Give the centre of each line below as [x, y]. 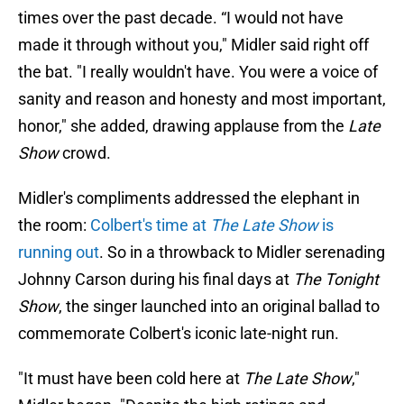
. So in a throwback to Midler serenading [242, 252]
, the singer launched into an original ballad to [219, 307]
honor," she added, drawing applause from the [183, 126]
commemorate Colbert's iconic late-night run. [179, 334]
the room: [54, 225]
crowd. [87, 153]
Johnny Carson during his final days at [156, 280]
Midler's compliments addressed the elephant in [189, 198]
